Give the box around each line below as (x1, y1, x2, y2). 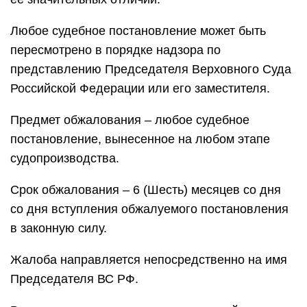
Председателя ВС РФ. (10, 272, 138, 286)
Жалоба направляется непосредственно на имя (10, 253, 287, 267)
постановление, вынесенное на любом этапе (10, 132, 270, 146)
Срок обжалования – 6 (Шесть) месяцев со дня (10, 183, 281, 197)
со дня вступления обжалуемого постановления (10, 202, 288, 216)
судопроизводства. (10, 151, 119, 165)
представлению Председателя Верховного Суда (10, 62, 291, 76)
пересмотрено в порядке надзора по (10, 43, 221, 57)
